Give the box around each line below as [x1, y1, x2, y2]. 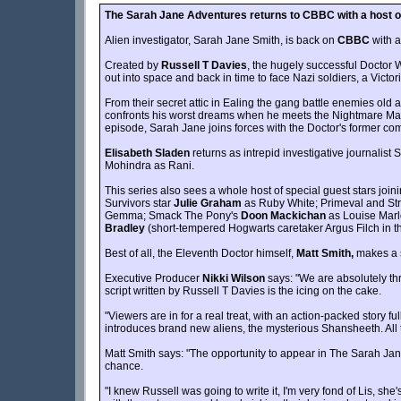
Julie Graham [174, 197, 242, 210]
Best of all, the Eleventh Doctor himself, [105, 247, 296, 260]
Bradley [105, 222, 145, 235]
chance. [105, 360, 143, 373]
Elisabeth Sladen [105, 147, 190, 160]
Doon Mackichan [241, 209, 326, 223]
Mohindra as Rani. [105, 159, 194, 173]
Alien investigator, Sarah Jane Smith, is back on [105, 34, 337, 47]
